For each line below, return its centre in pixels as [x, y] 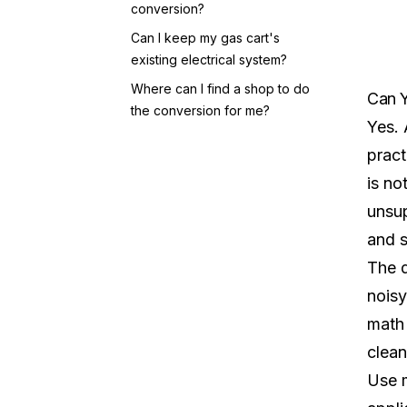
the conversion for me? [200, 110]
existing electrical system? [209, 60]
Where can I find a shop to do [220, 89]
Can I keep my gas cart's [205, 38]
